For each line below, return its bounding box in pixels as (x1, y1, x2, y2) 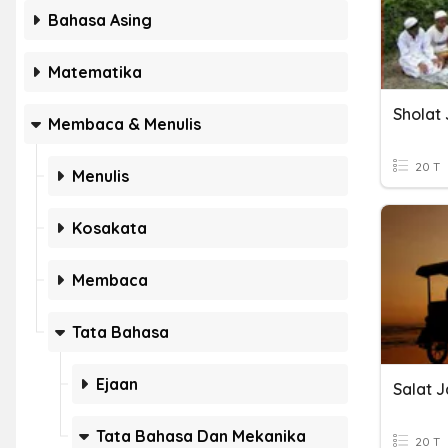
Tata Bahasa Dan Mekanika (96, 426, 306, 446)
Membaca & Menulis (48, 114, 201, 134)
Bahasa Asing (48, 10, 152, 30)
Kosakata (72, 218, 147, 238)
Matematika (48, 62, 142, 82)
